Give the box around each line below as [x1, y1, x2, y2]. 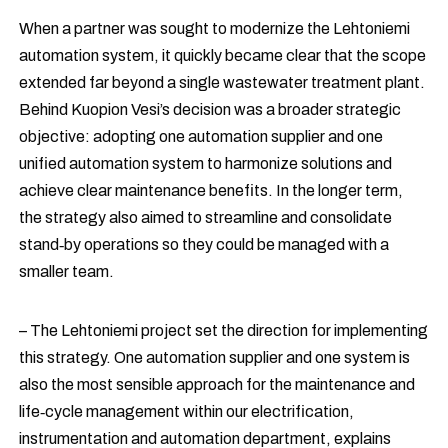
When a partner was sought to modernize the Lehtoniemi [19, 20, 411, 38]
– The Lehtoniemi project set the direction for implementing [19, 322, 429, 340]
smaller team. [19, 263, 115, 281]
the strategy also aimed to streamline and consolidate [19, 209, 393, 227]
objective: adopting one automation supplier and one [19, 128, 384, 146]
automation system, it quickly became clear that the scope [19, 47, 427, 65]
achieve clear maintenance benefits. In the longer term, [19, 182, 404, 200]
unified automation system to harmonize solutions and [19, 155, 393, 173]
